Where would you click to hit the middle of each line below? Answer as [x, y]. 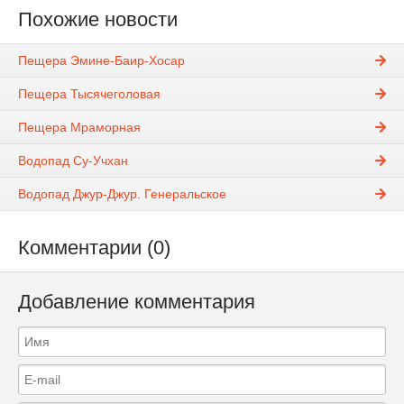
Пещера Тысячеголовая [89, 94]
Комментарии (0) [94, 248]
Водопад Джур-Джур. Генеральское [122, 194]
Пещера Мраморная [79, 128]
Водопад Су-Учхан [73, 161]
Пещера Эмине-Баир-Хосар [101, 61]
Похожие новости [98, 19]
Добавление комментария [137, 302]
